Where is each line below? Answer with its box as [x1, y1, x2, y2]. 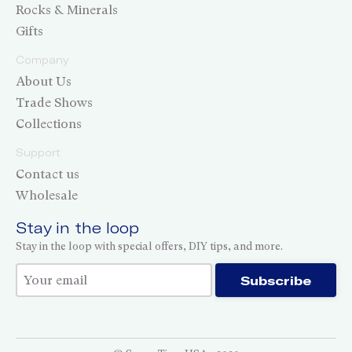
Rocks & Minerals [16, 2, 118, 17]
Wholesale [16, 187, 78, 203]
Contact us [16, 166, 79, 181]
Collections [16, 115, 82, 131]
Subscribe [240, 273, 311, 288]
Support [16, 145, 60, 159]
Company [16, 53, 69, 66]
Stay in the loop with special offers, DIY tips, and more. [16, 240, 283, 253]
